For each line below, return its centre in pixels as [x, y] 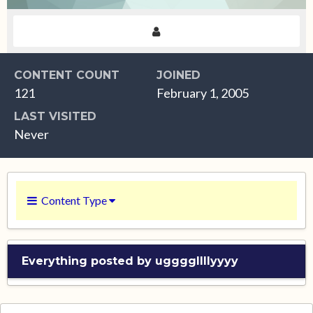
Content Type [73, 200]
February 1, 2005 [203, 93]
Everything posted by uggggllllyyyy [130, 261]
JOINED [179, 75]
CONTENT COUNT [67, 75]
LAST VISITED [55, 116]
